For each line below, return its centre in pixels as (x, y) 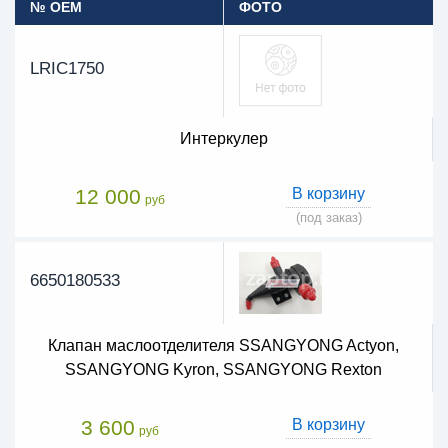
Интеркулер (223, 138)
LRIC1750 (67, 68)
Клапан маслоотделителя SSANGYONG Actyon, (223, 345)
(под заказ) (328, 217)
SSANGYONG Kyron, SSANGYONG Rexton (223, 369)
